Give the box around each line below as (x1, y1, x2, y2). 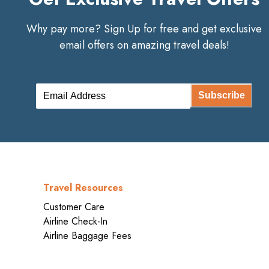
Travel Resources (43, 180, 123, 195)
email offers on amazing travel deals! (59, 37, 229, 53)
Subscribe (198, 90, 245, 101)
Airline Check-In (43, 214, 107, 228)
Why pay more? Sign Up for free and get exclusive (26, 20, 262, 37)
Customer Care (43, 199, 104, 214)
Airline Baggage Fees (43, 228, 131, 243)
